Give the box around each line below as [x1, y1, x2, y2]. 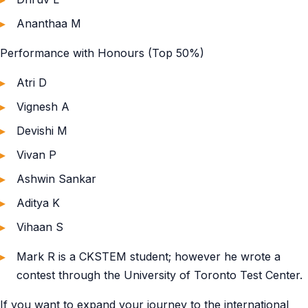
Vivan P [16, 148, 56, 162]
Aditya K [16, 196, 60, 210]
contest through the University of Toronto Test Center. [16, 268, 302, 282]
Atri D [16, 76, 47, 89]
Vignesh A [16, 100, 69, 113]
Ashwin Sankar [16, 172, 96, 186]
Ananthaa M [16, 16, 81, 30]
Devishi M [16, 124, 67, 137]
